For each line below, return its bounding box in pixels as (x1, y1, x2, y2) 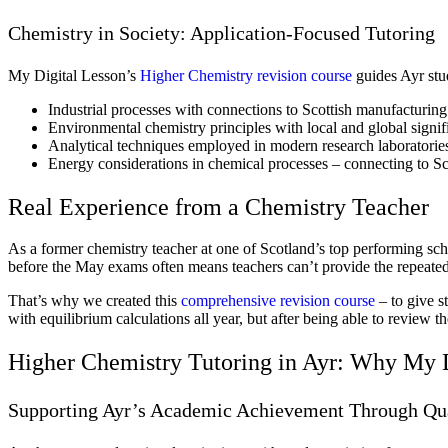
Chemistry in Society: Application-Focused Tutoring (8, 21, 435, 44)
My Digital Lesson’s (8, 66, 140, 84)
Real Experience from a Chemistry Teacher (8, 193, 429, 220)
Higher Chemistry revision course (140, 66, 352, 84)
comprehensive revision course (181, 292, 375, 310)
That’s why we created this (8, 292, 181, 310)
